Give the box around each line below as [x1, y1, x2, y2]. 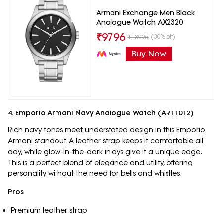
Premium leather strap [10, 206, 87, 215]
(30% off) [151, 33, 175, 41]
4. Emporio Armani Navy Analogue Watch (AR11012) [8, 109, 193, 118]
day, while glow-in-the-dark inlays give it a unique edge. [8, 147, 202, 157]
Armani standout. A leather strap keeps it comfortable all [8, 136, 203, 146]
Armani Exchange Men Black [96, 8, 195, 18]
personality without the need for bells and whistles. [8, 169, 182, 178]
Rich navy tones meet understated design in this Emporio [8, 125, 205, 135]
